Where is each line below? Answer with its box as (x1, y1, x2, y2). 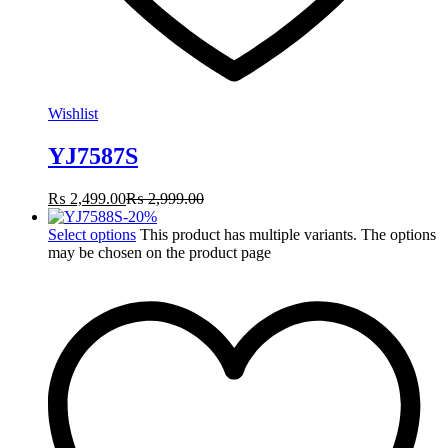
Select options (48, 225, 136, 243)
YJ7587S (48, 143, 138, 170)
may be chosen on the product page (48, 243, 271, 261)
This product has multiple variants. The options (140, 225, 436, 243)
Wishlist (48, 105, 98, 123)
